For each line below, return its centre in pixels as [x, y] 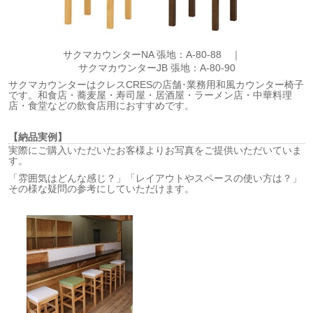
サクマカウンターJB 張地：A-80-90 [156, 67]
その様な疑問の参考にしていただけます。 [102, 188]
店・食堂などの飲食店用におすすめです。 [102, 105]
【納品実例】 [38, 137]
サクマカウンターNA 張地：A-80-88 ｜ [156, 54]
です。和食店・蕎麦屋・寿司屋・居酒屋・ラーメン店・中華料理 [151, 95]
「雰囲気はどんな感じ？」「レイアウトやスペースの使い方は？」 [155, 178]
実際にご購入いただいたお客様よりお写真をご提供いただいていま [155, 150]
